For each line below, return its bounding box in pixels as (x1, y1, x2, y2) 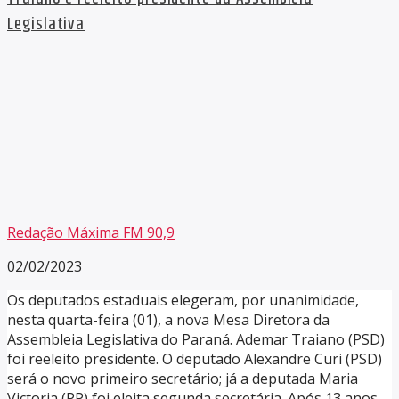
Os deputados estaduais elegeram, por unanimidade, (7, 290, 359, 311)
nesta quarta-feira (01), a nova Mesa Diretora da (7, 310, 330, 330)
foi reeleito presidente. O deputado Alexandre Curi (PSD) (7, 349, 382, 370)
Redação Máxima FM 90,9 (7, 223, 175, 243)
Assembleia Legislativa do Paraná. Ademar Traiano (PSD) (7, 330, 385, 350)
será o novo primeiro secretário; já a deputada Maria (7, 369, 358, 389)
